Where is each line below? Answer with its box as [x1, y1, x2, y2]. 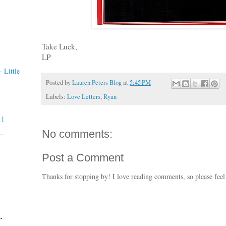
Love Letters [67, 92, 100, 101]
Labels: [46, 92, 67, 101]
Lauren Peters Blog [72, 78, 122, 87]
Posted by [46, 78, 72, 87]
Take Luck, [42, 41, 77, 52]
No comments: [42, 127, 112, 140]
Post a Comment [42, 151, 124, 164]
